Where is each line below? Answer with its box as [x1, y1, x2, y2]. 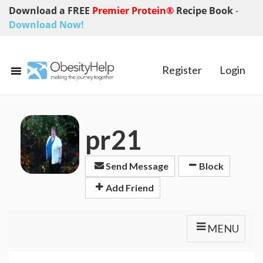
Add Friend [104, 181, 154, 193]
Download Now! [9, 18, 84, 31]
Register [162, 63, 202, 76]
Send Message [104, 160, 168, 172]
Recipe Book [176, 4, 235, 17]
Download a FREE [9, 4, 92, 17]
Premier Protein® [92, 4, 176, 17]
